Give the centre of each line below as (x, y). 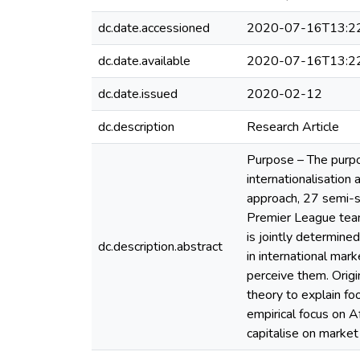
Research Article (293, 127)
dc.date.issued (138, 94)
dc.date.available (144, 61)
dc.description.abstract (160, 247)
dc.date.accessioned (154, 28)
